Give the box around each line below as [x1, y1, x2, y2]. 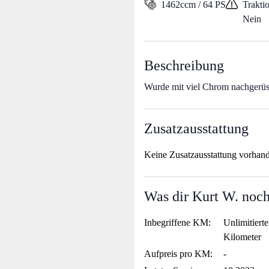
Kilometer [223, 232, 261, 242]
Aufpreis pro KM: [144, 249, 213, 259]
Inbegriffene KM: [144, 217, 211, 228]
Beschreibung [144, 58, 224, 73]
